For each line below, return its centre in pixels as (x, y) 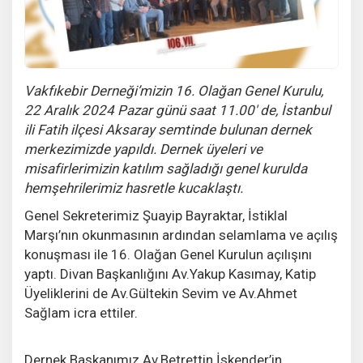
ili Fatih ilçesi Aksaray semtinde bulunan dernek (168, 129)
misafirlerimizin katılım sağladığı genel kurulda (166, 168)
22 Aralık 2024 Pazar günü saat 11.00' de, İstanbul (177, 110)
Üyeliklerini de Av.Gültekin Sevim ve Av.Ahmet (161, 293)
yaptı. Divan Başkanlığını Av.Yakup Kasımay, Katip (170, 273)
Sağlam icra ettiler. (81, 312)
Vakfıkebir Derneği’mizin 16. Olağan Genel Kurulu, (174, 90)
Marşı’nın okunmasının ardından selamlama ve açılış (181, 235)
